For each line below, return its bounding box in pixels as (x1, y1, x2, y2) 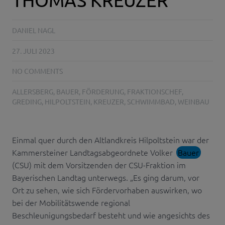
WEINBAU (178, 96, 209, 106)
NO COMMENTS (12, 66, 63, 76)
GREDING (12, 96, 42, 106)
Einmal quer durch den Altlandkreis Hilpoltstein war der (12, 134, 209, 145)
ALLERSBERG (12, 86, 53, 96)
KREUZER (93, 96, 124, 106)
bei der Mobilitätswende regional (12, 196, 130, 208)
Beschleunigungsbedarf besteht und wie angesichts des (12, 209, 210, 220)
